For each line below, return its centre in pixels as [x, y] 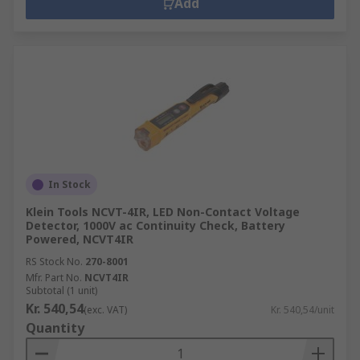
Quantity [55, 328]
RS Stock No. [54, 262]
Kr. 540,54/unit [303, 310]
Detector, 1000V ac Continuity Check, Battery [155, 225]
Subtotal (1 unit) [61, 290]
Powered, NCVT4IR [80, 239]
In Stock [70, 184]
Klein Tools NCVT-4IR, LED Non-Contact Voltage [163, 212]
